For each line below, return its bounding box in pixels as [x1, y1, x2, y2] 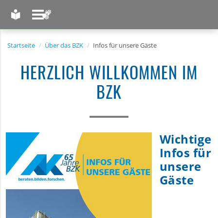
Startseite [7, 41, 35, 50]
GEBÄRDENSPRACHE [40, 20, 123, 31]
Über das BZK [45, 41, 83, 50]
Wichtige [160, 131, 212, 147]
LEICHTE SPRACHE [9, 20, 82, 31]
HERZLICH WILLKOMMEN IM [20, 59, 198, 84]
